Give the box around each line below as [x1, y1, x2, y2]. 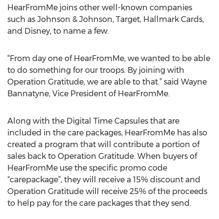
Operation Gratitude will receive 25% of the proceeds [7, 187, 207, 196]
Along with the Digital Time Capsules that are [7, 116, 179, 126]
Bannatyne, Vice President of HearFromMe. [7, 89, 170, 98]
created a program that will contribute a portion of [7, 140, 199, 149]
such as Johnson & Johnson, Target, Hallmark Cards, [7, 15, 204, 24]
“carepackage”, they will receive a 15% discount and [7, 175, 200, 184]
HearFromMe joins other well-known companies [7, 3, 192, 12]
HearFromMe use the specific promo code [7, 163, 167, 173]
